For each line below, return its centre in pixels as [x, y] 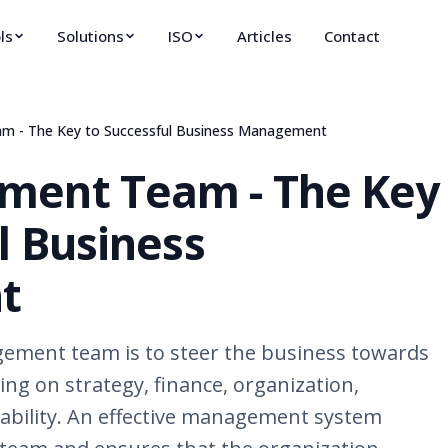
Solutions [91, 35]
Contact [352, 35]
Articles [265, 35]
